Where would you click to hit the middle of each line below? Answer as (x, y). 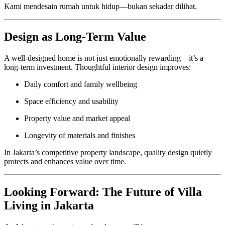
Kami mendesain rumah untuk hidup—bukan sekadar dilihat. (100, 6)
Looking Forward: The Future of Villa (103, 192)
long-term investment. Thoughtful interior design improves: (97, 67)
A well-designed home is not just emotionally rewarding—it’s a (104, 58)
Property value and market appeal (77, 118)
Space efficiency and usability (71, 101)
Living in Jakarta (49, 205)
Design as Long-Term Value (75, 36)
